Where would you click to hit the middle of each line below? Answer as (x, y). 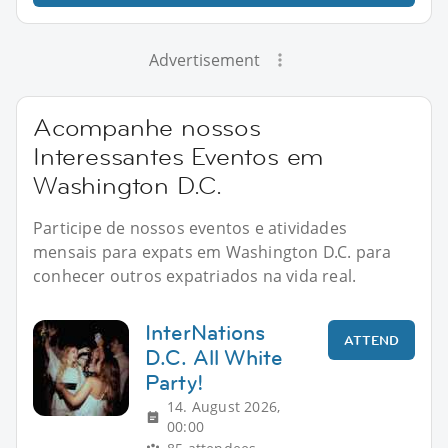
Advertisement (204, 59)
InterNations (205, 332)
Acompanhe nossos (147, 127)
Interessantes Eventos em (178, 156)
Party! (174, 382)
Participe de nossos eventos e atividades (190, 227)
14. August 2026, (224, 406)
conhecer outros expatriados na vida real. (195, 275)
